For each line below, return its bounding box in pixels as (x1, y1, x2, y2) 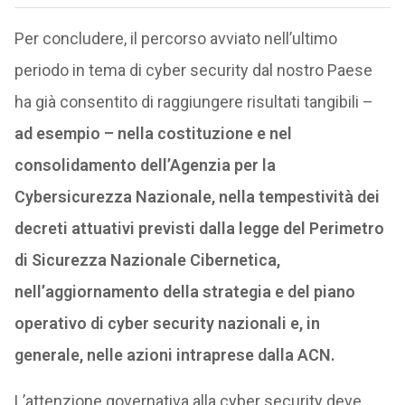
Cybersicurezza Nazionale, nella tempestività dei (14, 187, 380, 206)
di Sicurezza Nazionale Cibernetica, (14, 250, 280, 269)
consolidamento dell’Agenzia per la (14, 155, 276, 174)
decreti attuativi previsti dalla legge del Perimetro (14, 219, 384, 238)
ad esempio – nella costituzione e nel (14, 124, 292, 143)
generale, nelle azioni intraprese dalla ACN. (14, 345, 335, 364)
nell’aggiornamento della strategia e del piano (14, 282, 355, 301)
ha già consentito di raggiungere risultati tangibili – (14, 92, 373, 111)
